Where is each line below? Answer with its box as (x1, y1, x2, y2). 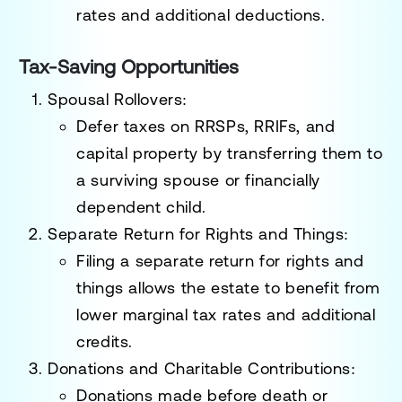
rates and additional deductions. (76, 4, 326, 24)
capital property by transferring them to (76, 143, 383, 162)
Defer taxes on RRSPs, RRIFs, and (76, 116, 336, 135)
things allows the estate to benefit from (76, 277, 380, 297)
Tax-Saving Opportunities (19, 55, 240, 78)
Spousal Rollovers (48, 89, 183, 109)
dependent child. (76, 197, 206, 216)
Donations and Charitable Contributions (48, 358, 352, 378)
